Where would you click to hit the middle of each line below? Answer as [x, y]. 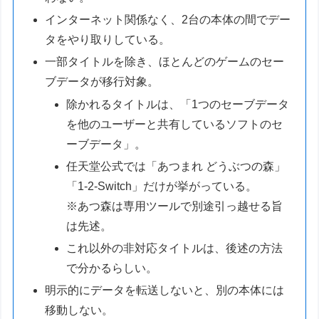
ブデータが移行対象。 [102, 82]
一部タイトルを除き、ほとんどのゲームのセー [165, 62]
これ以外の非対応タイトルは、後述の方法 [174, 248]
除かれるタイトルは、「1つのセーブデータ [177, 104]
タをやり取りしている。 [108, 40]
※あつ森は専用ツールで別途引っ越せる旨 [174, 206]
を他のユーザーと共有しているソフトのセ [174, 124]
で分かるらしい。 [111, 268]
